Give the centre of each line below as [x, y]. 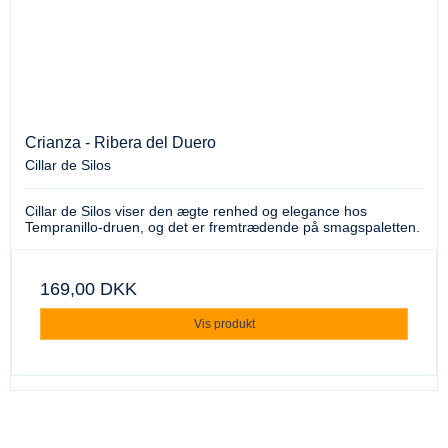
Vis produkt [224, 324]
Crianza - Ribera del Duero [120, 143]
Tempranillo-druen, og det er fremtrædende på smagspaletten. [222, 227]
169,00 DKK [88, 289]
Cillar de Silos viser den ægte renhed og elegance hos [196, 211]
